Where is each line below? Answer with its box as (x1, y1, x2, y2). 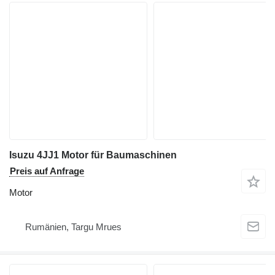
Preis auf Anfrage (10, 165, 84, 176)
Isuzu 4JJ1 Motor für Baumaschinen (9, 149, 177, 160)
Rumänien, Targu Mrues (25, 222, 122, 233)
